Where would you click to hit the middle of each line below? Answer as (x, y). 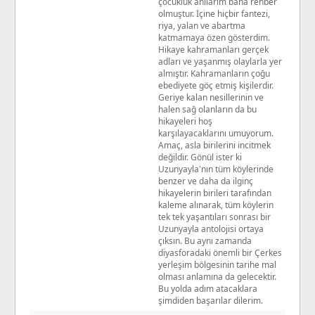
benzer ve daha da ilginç (206, 181)
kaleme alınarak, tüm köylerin (216, 205)
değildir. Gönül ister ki (200, 157)
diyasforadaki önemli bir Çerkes (220, 252)
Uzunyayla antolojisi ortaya (211, 229)
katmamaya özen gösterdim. (214, 37)
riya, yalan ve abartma (202, 25)
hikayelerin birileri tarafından (215, 193)
